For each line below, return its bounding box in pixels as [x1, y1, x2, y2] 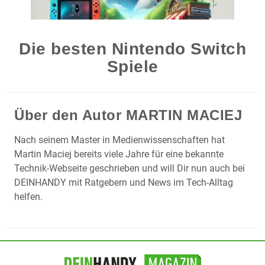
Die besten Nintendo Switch [19, 40, 246, 59]
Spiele [106, 57, 159, 76]
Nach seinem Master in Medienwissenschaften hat [14, 134, 225, 146]
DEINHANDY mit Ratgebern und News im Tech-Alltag [14, 177, 233, 189]
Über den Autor [14, 107, 126, 124]
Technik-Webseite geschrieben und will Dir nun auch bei [14, 163, 245, 174]
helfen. [14, 191, 43, 203]
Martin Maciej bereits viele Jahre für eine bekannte [14, 148, 224, 160]
